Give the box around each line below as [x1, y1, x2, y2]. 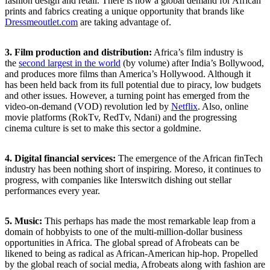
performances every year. [5, 185, 100, 196]
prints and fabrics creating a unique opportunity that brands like [5, 5, 244, 16]
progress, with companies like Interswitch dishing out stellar [5, 174, 231, 185]
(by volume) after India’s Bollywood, [121, 57, 264, 68]
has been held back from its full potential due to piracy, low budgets [5, 79, 261, 90]
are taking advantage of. [78, 16, 176, 27]
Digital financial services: [14, 152, 116, 163]
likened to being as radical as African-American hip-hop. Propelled [5, 248, 258, 259]
